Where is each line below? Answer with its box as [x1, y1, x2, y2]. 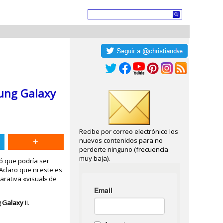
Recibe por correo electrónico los [79, 127, 179, 136]
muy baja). [79, 154, 111, 163]
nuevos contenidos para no [79, 136, 163, 145]
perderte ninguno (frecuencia [79, 145, 169, 154]
